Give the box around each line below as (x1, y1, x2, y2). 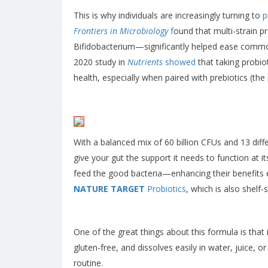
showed (163, 56, 196, 68)
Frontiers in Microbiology (74, 25, 168, 36)
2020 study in (74, 56, 127, 68)
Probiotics (145, 183, 186, 194)
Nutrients (127, 56, 163, 68)
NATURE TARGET (74, 183, 145, 194)
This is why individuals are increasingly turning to (74, 10, 263, 21)
